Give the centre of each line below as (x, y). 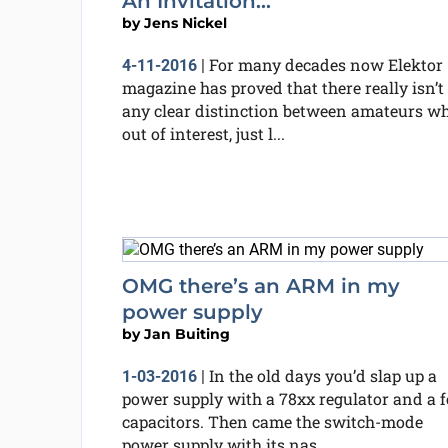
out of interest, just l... (203, 133)
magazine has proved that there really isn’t (282, 87)
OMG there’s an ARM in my (260, 285)
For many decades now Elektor (325, 64)
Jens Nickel (185, 22)
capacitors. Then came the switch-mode (272, 421)
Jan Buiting (186, 333)
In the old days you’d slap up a (322, 375)
